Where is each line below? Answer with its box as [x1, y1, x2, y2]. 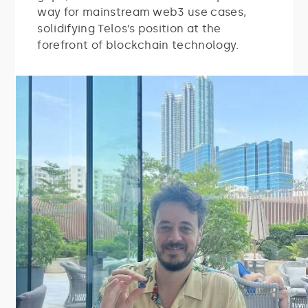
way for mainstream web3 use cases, [37, 5, 247, 19]
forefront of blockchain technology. [37, 38, 239, 52]
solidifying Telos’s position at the [37, 21, 221, 35]
